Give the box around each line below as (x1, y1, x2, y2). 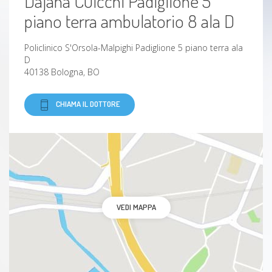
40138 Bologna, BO (24, 66, 100, 78)
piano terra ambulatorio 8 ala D (24, 9, 234, 32)
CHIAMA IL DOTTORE (56, 99, 120, 109)
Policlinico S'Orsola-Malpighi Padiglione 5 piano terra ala (24, 42, 243, 53)
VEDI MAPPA (116, 202, 156, 212)
